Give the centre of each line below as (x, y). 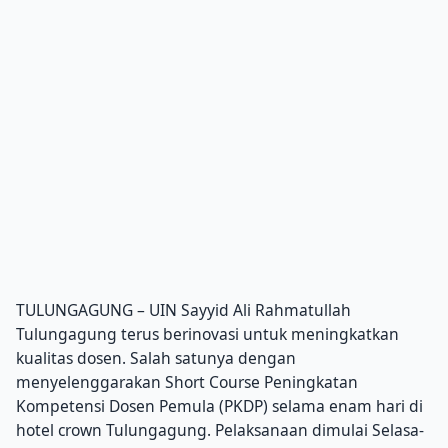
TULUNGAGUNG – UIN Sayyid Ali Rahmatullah (183, 310)
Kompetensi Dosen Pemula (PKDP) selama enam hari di (219, 406)
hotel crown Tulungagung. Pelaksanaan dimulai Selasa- (220, 430)
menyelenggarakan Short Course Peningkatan (187, 382)
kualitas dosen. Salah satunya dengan (156, 358)
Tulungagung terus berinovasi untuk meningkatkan (207, 334)
